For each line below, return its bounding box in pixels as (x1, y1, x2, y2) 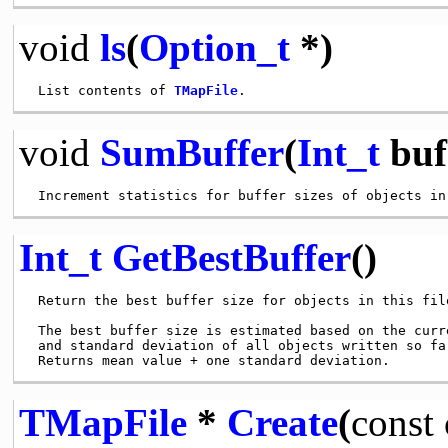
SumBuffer (99, 130, 284, 174)
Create (226, 400, 338, 444)
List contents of (29, 82, 174, 98)
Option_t (138, 25, 290, 69)
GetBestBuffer (111, 235, 351, 279)
